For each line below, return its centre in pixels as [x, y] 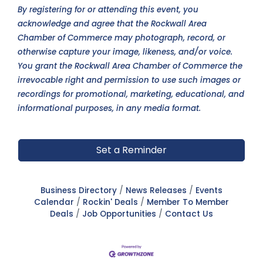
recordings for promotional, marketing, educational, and [131, 95]
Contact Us [189, 214]
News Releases [156, 191]
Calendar [54, 203]
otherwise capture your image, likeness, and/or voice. [125, 52]
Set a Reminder [131, 150]
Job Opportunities [119, 214]
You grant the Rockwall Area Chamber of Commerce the [130, 66]
